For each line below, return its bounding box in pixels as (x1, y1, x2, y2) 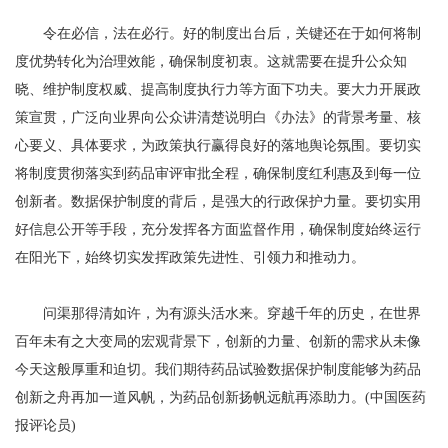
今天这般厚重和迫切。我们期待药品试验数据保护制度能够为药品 (15, 362, 421, 377)
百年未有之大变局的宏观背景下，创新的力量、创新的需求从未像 (15, 334, 421, 349)
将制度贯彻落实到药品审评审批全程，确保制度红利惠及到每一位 (15, 166, 421, 181)
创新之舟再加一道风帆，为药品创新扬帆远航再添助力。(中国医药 (15, 390, 426, 405)
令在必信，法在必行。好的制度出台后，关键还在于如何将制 (15, 26, 421, 41)
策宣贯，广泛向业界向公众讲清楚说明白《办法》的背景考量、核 (15, 110, 421, 125)
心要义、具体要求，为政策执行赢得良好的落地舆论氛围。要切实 (15, 138, 421, 153)
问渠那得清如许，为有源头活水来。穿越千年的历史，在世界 (15, 306, 421, 321)
